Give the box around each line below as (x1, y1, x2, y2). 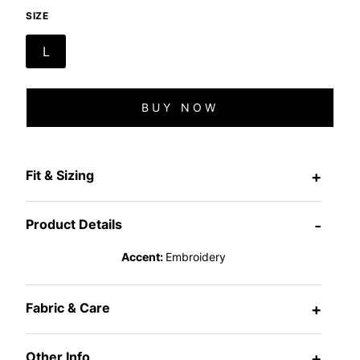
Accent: (121, 249, 166, 264)
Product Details (26, 215, 122, 232)
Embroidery (166, 249, 226, 264)
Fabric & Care (26, 299, 110, 316)
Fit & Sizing (26, 166, 94, 183)
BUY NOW (141, 100, 219, 115)
